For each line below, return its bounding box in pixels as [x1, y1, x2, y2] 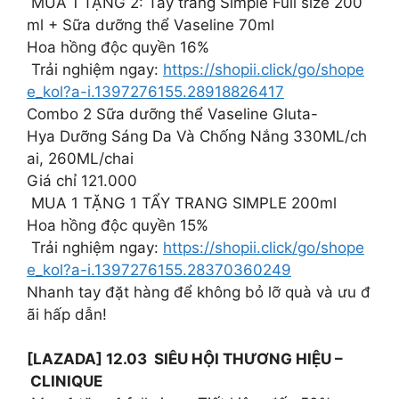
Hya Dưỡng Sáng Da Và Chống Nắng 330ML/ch [27, 126, 367, 145]
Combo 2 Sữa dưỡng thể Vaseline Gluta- [27, 104, 318, 123]
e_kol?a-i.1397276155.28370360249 [27, 260, 291, 279]
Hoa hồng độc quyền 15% [27, 216, 208, 234]
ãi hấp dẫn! [27, 305, 111, 323]
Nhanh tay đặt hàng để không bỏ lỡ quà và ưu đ [27, 282, 370, 301]
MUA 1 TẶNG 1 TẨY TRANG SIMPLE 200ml [27, 193, 337, 212]
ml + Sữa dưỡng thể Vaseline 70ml [27, 15, 274, 34]
